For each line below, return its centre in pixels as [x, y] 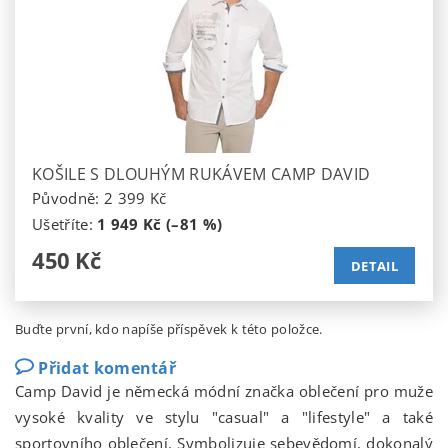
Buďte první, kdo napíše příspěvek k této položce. [169, 329]
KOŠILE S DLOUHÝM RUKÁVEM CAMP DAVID [201, 174]
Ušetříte [60, 224]
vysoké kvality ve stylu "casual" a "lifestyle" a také [224, 417]
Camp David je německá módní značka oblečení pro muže [224, 391]
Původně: [68, 198]
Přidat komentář [107, 368]
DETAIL [374, 266]
